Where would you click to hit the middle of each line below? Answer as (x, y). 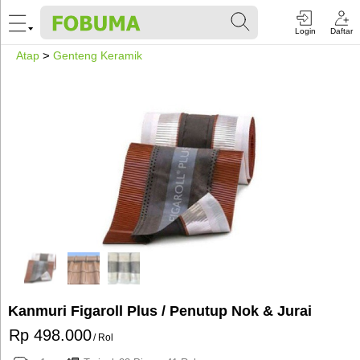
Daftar (342, 31)
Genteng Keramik (98, 55)
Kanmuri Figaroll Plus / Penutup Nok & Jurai (160, 311)
